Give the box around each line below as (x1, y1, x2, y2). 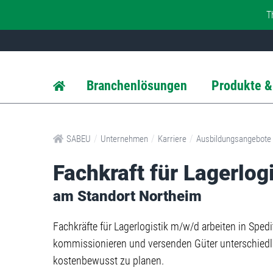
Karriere (158, 133, 186, 144)
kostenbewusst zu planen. (53, 254, 164, 267)
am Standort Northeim (53, 188, 202, 205)
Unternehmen (101, 133, 148, 144)
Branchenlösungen (87, 78, 187, 93)
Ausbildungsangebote (196, 133, 271, 144)
